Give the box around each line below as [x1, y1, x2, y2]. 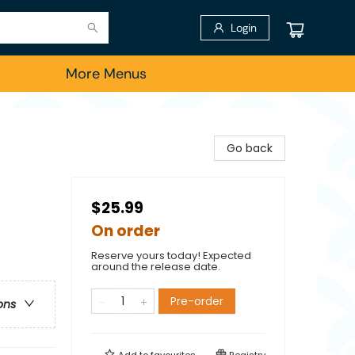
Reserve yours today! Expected [91, 248, 251, 263]
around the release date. [91, 259, 220, 274]
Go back [227, 140, 273, 156]
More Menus [66, 64, 147, 83]
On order [91, 220, 160, 242]
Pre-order [170, 293, 223, 309]
